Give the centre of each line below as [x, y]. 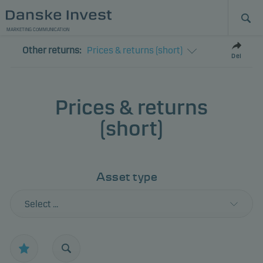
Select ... [41, 204]
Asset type [127, 177]
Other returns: [52, 50]
